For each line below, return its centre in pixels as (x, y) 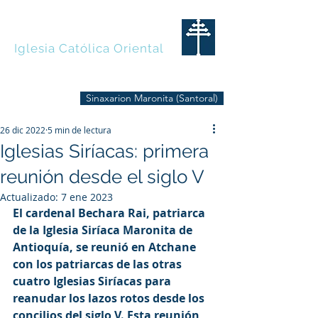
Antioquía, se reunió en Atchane (106, 247)
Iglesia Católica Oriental (89, 48)
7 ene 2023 (87, 197)
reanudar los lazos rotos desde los (110, 298)
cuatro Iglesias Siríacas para (93, 281)
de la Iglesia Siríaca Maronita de (104, 230)
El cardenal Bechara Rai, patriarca (110, 213)
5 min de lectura (79, 130)
